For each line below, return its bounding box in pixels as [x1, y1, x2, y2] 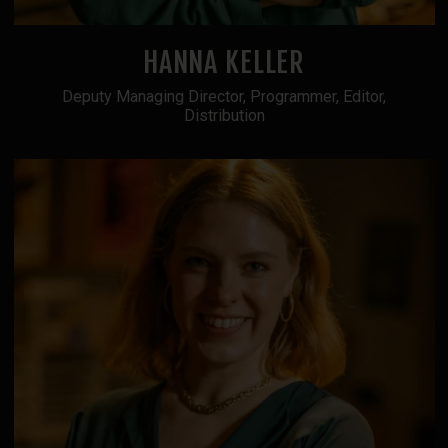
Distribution [183, 105, 265, 125]
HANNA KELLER [142, 44, 306, 80]
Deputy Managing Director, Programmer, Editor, [62, 86, 386, 106]
